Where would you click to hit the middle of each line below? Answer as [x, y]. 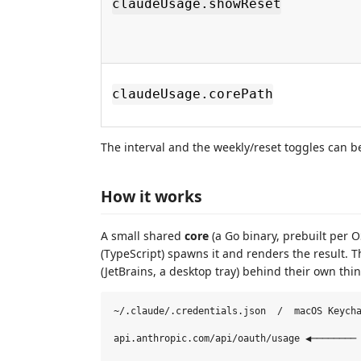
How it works [151, 196]
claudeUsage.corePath [193, 94]
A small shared [143, 236]
